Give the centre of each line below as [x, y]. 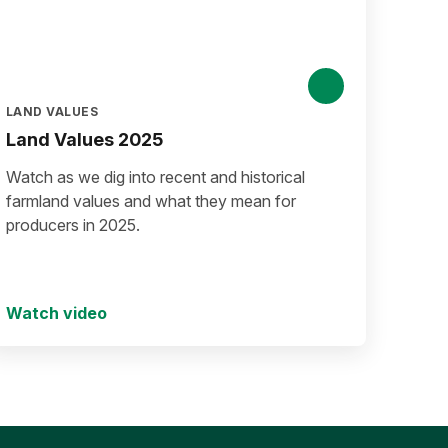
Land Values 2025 [84, 139]
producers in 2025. [73, 225]
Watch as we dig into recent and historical [155, 177]
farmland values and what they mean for [151, 201]
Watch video [56, 313]
